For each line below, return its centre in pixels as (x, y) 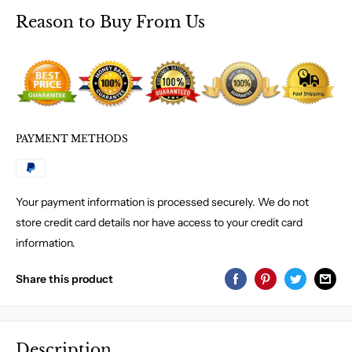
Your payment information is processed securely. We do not (162, 202)
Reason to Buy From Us (110, 22)
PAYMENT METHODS (72, 139)
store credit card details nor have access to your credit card (159, 223)
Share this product (64, 279)
